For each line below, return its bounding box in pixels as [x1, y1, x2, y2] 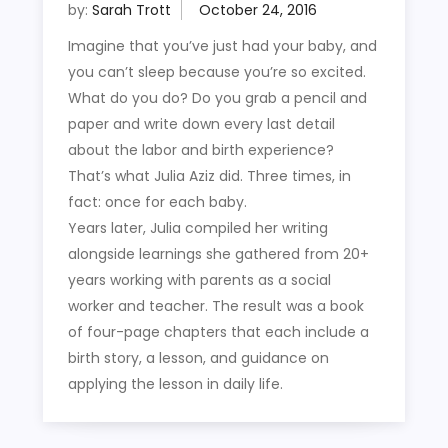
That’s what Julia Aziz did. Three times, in [67, 165, 351, 186]
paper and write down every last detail [67, 113, 335, 134]
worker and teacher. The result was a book [67, 295, 364, 316]
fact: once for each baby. [67, 191, 247, 212]
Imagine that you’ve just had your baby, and [67, 35, 377, 56]
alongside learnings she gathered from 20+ [67, 243, 369, 264]
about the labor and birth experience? [67, 139, 334, 160]
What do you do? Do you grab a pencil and [67, 87, 367, 108]
